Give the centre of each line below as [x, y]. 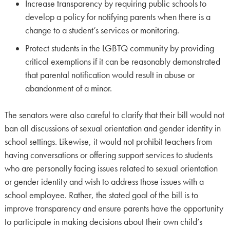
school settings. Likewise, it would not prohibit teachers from [108, 142]
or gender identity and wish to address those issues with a [104, 182]
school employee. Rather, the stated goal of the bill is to [101, 195]
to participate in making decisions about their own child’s [103, 222]
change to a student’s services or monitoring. [102, 30]
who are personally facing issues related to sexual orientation [111, 169]
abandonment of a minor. [68, 88]
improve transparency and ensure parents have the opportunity [114, 209]
